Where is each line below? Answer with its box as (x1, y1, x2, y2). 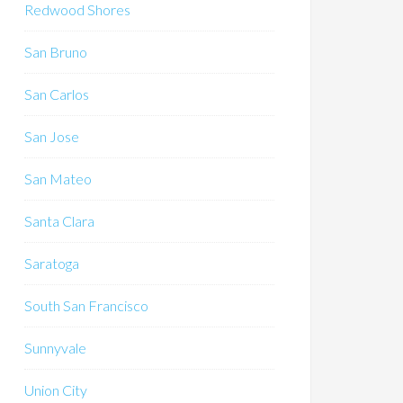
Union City (24, 381, 87, 399)
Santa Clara (24, 212, 94, 229)
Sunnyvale (24, 339, 86, 356)
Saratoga (24, 255, 79, 272)
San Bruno (24, 43, 87, 60)
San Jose (24, 128, 79, 145)
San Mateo (24, 170, 92, 187)
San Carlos (24, 85, 89, 103)
